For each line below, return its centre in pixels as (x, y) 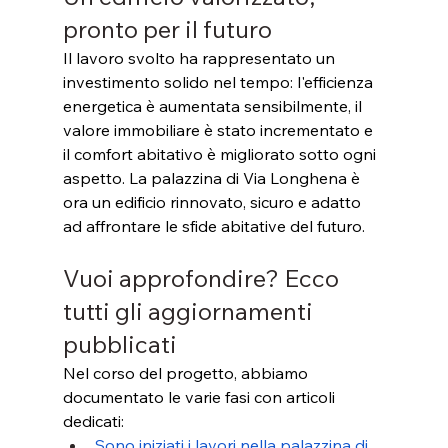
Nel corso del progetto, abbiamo (187, 372)
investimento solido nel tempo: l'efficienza (219, 81)
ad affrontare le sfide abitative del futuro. (213, 225)
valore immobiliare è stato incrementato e (219, 129)
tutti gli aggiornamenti (190, 310)
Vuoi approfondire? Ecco (203, 277)
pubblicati (119, 343)
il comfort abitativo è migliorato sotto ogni (221, 153)
